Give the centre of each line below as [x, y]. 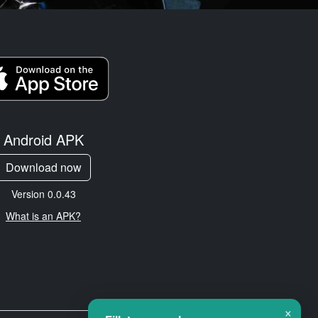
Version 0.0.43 [43, 194]
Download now [43, 167]
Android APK [43, 139]
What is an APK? [43, 216]
